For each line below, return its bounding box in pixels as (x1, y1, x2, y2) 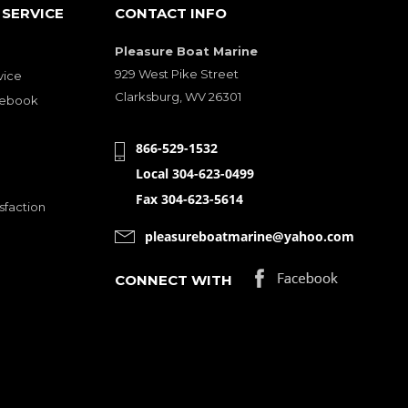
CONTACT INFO (115, 4, 227, 22)
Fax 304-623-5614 (136, 189, 243, 208)
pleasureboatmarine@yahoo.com (145, 227, 354, 245)
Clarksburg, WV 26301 (115, 88, 241, 104)
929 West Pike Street (115, 66, 239, 81)
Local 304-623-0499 (136, 164, 254, 182)
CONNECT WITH (115, 270, 232, 289)
